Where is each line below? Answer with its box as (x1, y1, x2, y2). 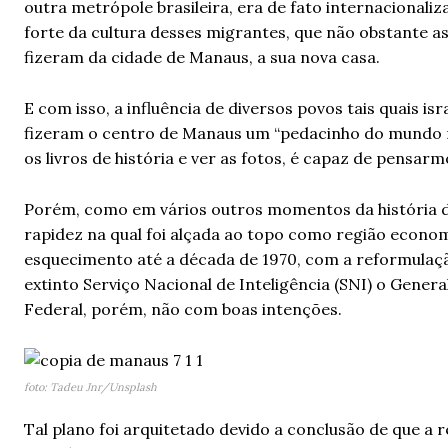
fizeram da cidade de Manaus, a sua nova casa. (24, 47, 380, 67)
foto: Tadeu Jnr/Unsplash (24, 380, 157, 394)
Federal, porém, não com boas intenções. (24, 299, 342, 319)
